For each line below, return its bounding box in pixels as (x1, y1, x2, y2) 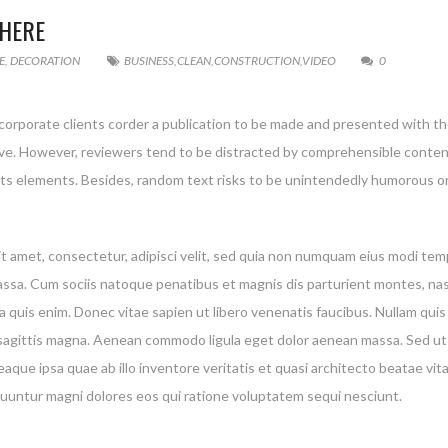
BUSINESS (124, 53, 174, 69)
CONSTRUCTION (214, 53, 300, 69)
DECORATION (10, 53, 80, 69)
